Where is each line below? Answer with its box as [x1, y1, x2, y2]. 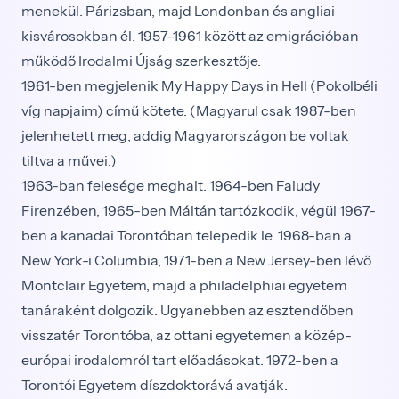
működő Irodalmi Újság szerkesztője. [21, 52, 261, 69]
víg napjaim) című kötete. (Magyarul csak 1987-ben [21, 102, 356, 119]
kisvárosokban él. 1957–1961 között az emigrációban [21, 27, 359, 45]
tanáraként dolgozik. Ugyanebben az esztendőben [21, 301, 354, 319]
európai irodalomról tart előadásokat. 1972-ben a [21, 351, 338, 369]
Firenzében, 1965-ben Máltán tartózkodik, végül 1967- [21, 201, 376, 219]
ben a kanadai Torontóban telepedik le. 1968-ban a [21, 226, 352, 244]
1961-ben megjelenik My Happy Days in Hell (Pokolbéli [21, 77, 378, 94]
